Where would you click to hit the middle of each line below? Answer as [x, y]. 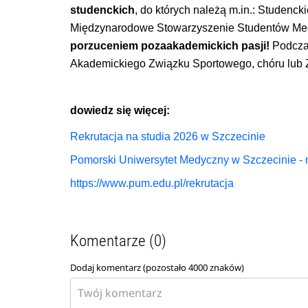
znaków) [226, 268]
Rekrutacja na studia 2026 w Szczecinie [168, 137]
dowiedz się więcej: [120, 110]
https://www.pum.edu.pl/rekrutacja [152, 184]
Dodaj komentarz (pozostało [130, 268]
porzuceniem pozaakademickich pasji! [170, 45]
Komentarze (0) [119, 241]
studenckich [103, 10]
